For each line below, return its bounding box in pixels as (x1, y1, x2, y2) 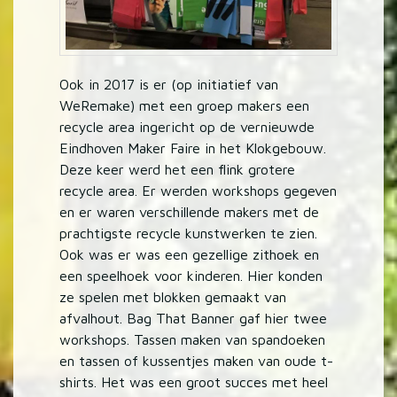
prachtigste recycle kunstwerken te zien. (59, 225, 318, 242)
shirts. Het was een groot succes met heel (59, 374, 329, 391)
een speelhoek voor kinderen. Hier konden (59, 268, 323, 284)
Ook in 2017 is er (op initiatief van (59, 76, 279, 93)
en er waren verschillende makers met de (59, 204, 320, 221)
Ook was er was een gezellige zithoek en (59, 246, 320, 263)
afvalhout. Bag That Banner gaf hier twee (59, 310, 328, 327)
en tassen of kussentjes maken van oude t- (59, 353, 334, 370)
